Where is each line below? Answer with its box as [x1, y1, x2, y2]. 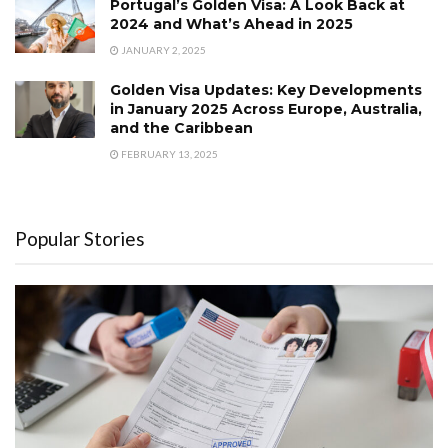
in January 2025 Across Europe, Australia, [110, 99, 422, 118]
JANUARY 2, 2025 [119, 43, 206, 56]
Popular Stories [15, 226, 145, 250]
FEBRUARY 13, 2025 [119, 147, 218, 160]
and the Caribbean [110, 118, 253, 137]
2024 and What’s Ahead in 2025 [110, 14, 353, 33]
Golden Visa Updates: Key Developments [110, 80, 422, 99]
